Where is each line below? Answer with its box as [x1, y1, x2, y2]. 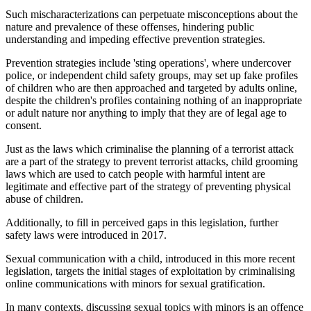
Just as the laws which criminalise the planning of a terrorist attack [6, 142, 294, 155]
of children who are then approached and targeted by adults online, [6, 81, 297, 94]
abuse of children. [6, 192, 83, 205]
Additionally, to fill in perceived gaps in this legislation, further [6, 216, 278, 228]
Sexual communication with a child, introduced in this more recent [6, 252, 295, 264]
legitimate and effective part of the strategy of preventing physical [6, 180, 291, 192]
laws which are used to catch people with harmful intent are [6, 167, 265, 180]
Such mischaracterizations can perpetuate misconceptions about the [6, 8, 298, 20]
